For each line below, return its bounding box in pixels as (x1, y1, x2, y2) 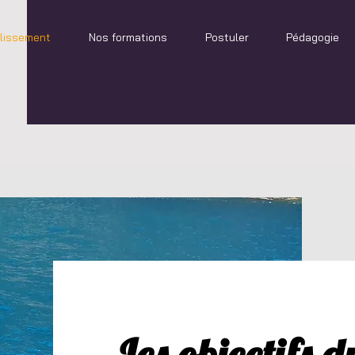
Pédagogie (286, 30, 339, 44)
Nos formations (89, 30, 167, 44)
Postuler (205, 30, 249, 44)
